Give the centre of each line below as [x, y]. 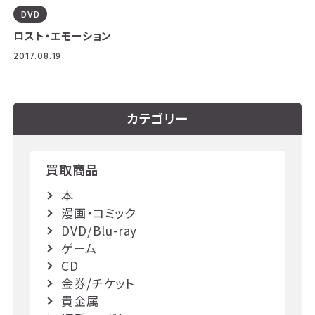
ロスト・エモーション [63, 35]
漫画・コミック [98, 213]
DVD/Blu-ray [99, 230]
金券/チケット [98, 283]
